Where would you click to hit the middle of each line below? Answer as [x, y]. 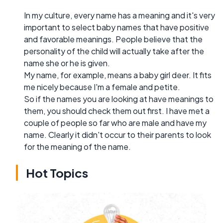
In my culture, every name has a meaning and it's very [119, 15]
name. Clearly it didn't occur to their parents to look [117, 134]
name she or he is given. [67, 63]
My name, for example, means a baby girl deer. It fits [118, 75]
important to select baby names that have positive [116, 27]
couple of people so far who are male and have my [115, 122]
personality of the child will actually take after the [114, 51]
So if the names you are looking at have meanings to [119, 99]
